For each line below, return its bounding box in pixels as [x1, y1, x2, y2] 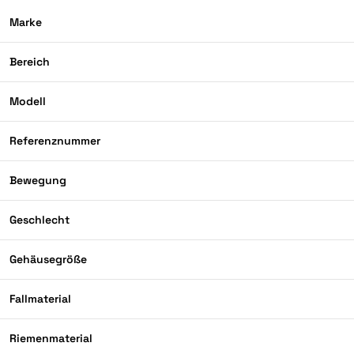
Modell [9, 94, 46, 109]
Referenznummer [9, 134, 100, 149]
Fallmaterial [9, 292, 71, 307]
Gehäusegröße [9, 252, 87, 267]
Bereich [9, 55, 50, 70]
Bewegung [9, 173, 66, 188]
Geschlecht [9, 213, 70, 228]
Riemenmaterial [9, 331, 92, 346]
